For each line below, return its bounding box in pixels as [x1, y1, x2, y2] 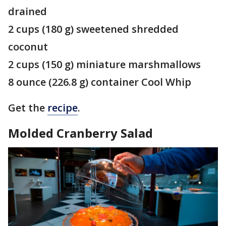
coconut [8, 39, 48, 53]
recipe [47, 100, 78, 115]
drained [8, 4, 47, 18]
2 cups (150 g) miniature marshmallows [8, 57, 201, 71]
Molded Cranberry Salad [8, 124, 153, 141]
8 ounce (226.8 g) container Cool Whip [8, 75, 191, 89]
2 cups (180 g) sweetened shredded [8, 22, 179, 36]
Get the [8, 100, 47, 115]
